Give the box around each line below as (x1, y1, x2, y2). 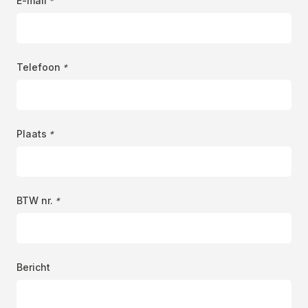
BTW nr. (16, 194, 53, 206)
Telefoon (16, 60, 60, 73)
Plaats (16, 127, 47, 140)
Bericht (16, 261, 50, 273)
